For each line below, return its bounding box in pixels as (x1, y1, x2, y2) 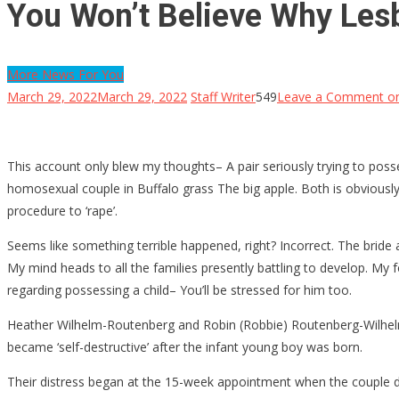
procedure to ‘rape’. (7, 201, 118, 219)
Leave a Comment (277, 87, 384, 105)
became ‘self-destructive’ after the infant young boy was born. (7, 338, 362, 355)
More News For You (7, 65, 124, 83)
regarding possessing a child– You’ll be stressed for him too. (7, 281, 352, 298)
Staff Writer (191, 87, 256, 105)
